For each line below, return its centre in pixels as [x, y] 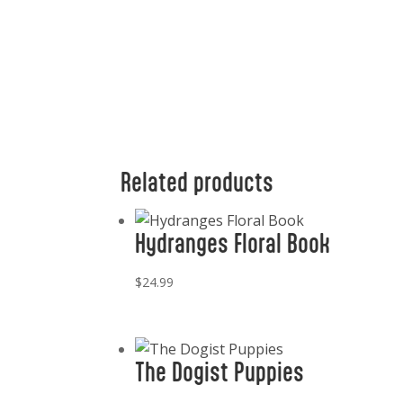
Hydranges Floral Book [233, 244]
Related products [197, 183]
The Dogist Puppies [220, 372]
